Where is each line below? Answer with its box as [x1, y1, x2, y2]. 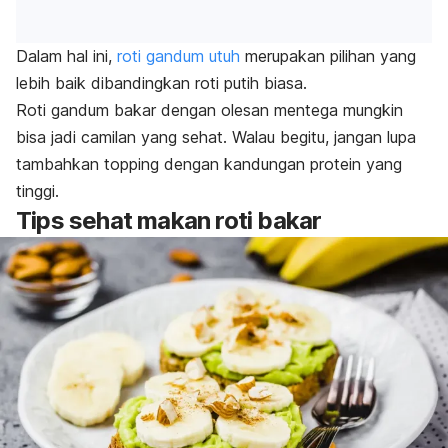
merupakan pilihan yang [240, 45, 416, 66]
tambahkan [16, 153, 104, 174]
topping [104, 153, 159, 174]
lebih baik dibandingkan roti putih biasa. [16, 72, 312, 93]
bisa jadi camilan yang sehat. [16, 126, 232, 147]
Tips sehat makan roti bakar [16, 205, 322, 235]
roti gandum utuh [117, 45, 240, 66]
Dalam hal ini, [16, 45, 117, 66]
